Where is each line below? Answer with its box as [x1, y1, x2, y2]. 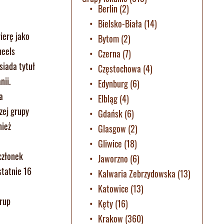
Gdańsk [97, 106, 122, 120]
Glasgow [97, 121, 126, 135]
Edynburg [97, 76, 128, 90]
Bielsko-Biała [97, 16, 142, 30]
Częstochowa [97, 61, 141, 75]
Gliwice [97, 136, 122, 150]
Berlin [97, 1, 117, 15]
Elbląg [97, 91, 117, 105]
